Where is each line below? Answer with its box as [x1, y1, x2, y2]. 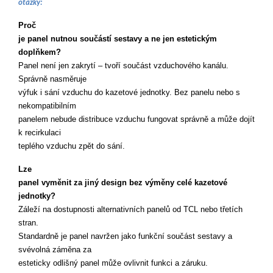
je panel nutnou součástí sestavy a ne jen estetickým [18, 34, 217, 43]
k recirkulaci [18, 128, 63, 137]
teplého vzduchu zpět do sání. [18, 141, 125, 151]
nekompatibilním [18, 101, 79, 110]
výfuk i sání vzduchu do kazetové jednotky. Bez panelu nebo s [18, 88, 240, 97]
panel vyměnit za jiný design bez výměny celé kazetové [18, 178, 227, 187]
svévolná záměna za [18, 245, 94, 254]
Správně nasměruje [18, 74, 89, 83]
